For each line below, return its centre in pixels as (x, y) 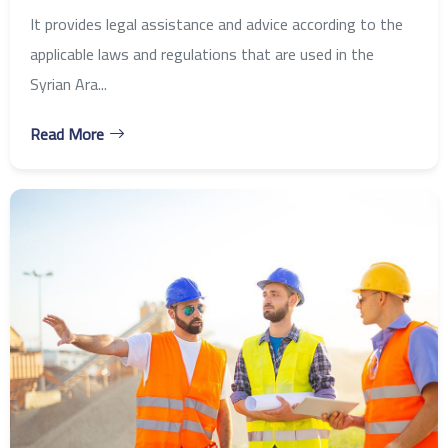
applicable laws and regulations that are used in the (202, 53)
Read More (67, 133)
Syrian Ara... (68, 83)
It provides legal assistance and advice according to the (216, 23)
